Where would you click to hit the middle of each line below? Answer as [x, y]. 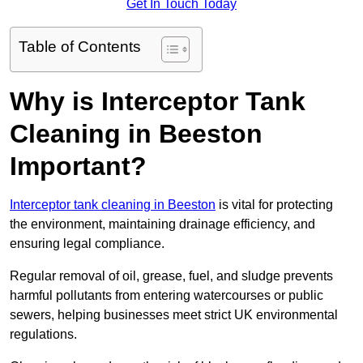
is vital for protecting [274, 205]
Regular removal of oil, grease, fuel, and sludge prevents [171, 276]
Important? [78, 167]
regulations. [43, 335]
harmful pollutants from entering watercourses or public [167, 296]
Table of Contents [80, 47]
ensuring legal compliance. [87, 244]
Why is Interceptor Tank [158, 102]
